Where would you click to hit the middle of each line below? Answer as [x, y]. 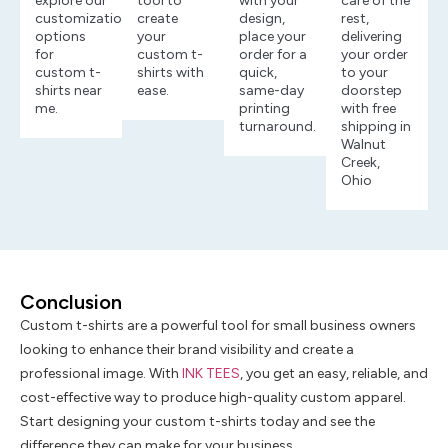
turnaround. [277, 126]
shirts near [68, 90]
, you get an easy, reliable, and [334, 373]
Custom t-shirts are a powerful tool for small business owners [218, 325]
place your [272, 36]
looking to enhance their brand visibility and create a [187, 349]
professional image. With [101, 373]
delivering [371, 36]
